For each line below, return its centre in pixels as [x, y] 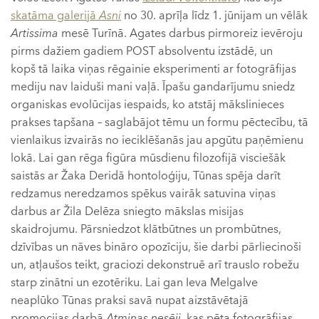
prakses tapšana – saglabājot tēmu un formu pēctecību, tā [159, 123]
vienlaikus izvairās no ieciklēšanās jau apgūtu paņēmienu [157, 141]
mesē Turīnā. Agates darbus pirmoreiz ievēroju [181, 34]
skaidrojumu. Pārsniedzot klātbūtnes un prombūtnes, [146, 230]
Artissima [35, 34]
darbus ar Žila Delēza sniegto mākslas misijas [127, 212]
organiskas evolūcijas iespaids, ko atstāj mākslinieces [147, 105]
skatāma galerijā [55, 16]
